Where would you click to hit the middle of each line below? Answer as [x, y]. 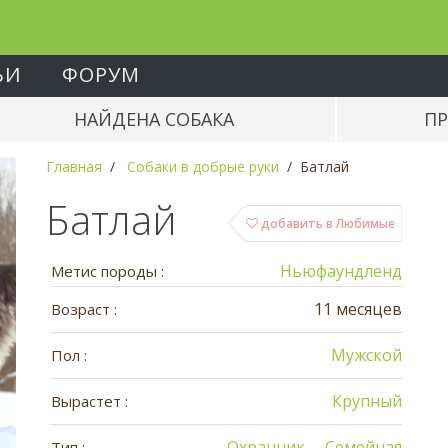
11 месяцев [358, 309]
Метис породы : [107, 271]
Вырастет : [89, 401]
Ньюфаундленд [341, 271]
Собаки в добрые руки [202, 166]
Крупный [367, 401]
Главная [73, 166]
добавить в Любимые [327, 223]
